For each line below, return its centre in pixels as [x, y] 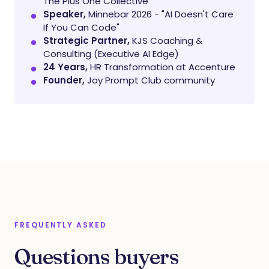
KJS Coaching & [166, 41]
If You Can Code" [81, 27]
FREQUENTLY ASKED [61, 225]
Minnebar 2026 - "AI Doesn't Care [160, 14]
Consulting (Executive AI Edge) [111, 54]
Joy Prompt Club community [150, 80]
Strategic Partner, [86, 41]
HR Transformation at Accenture [162, 67]
